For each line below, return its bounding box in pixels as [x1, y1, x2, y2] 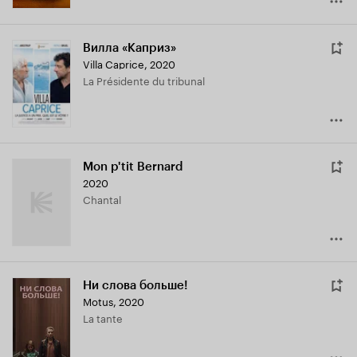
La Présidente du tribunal [88, 72, 205, 88]
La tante [88, 309, 123, 326]
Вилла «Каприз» [83, 41, 176, 56]
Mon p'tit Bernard [83, 159, 183, 175]
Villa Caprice [83, 55, 144, 72]
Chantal [91, 190, 121, 207]
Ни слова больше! [83, 278, 188, 293]
